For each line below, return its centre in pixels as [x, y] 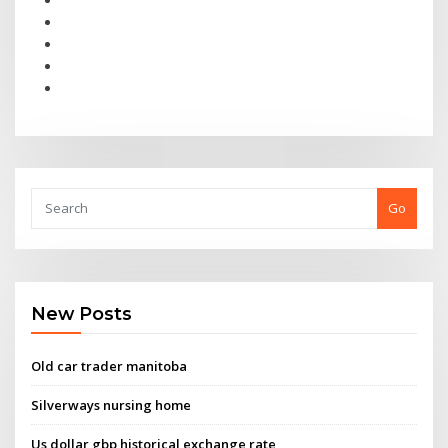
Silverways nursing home [111, 404]
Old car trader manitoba [109, 365]
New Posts [82, 314]
